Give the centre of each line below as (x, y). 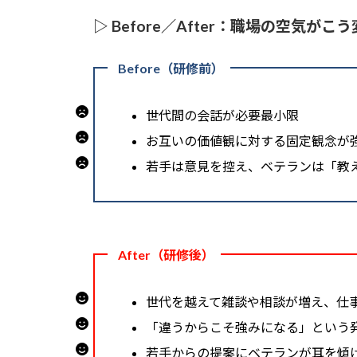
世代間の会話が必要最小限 (222, 116)
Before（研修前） (171, 68)
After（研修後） (166, 254)
